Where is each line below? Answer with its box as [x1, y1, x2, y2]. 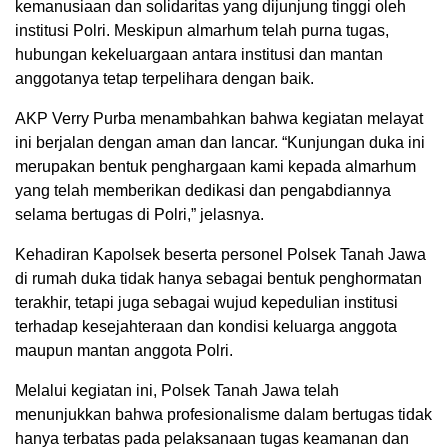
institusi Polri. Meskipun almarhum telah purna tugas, [15, 22, 389, 40]
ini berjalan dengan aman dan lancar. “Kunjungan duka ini [15, 134, 425, 152]
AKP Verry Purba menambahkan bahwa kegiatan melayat [15, 110, 423, 128]
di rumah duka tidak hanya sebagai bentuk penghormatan [15, 270, 422, 288]
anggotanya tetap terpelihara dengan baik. [15, 70, 314, 88]
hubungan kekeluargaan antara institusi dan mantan [15, 46, 383, 64]
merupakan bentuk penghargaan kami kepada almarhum [15, 158, 416, 176]
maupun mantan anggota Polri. [15, 342, 233, 360]
